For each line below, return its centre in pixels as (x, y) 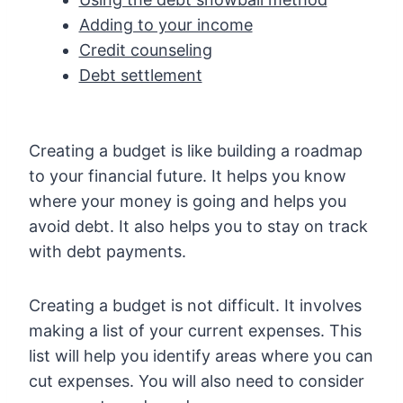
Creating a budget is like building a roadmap (196, 151)
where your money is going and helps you (188, 201)
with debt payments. (107, 252)
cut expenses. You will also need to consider (197, 381)
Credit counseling (145, 50)
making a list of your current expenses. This (195, 331)
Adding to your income (166, 25)
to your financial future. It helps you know (188, 176)
